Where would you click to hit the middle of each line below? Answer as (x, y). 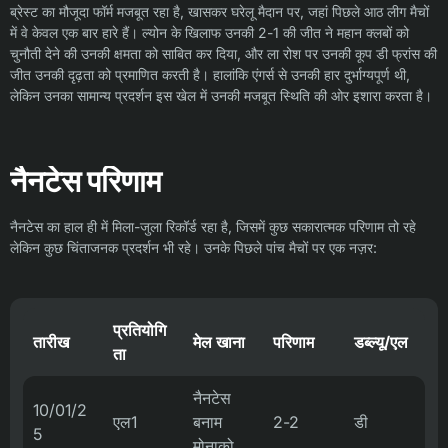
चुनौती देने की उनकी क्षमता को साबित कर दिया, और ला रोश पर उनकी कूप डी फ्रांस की (223, 54)
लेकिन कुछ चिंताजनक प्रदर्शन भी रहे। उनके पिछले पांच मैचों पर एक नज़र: (193, 248)
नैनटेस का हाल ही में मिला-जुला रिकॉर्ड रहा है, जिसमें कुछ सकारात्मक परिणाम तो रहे (213, 227)
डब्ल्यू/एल (381, 342)
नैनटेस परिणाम (86, 181)
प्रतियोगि (139, 330)
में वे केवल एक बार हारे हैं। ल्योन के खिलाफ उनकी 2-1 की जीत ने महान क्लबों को (209, 33)
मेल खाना (219, 342)
